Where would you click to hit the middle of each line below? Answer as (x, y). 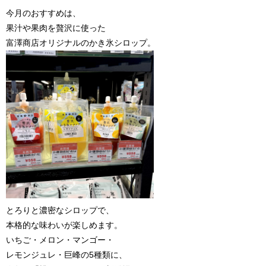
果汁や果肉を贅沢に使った (56, 28)
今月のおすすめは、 (43, 13)
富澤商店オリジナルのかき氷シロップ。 (81, 43)
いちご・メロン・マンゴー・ (60, 240)
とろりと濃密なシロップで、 (60, 210)
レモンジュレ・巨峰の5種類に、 (66, 255)
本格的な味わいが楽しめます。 (64, 225)
